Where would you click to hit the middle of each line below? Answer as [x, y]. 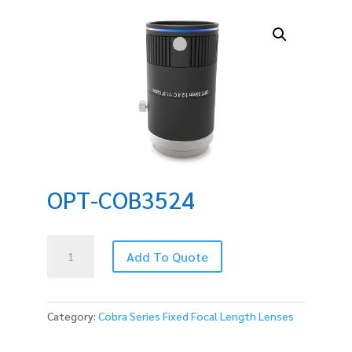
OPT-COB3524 [121, 199]
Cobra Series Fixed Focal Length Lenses [196, 315]
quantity [68, 279]
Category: [73, 315]
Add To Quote [168, 256]
